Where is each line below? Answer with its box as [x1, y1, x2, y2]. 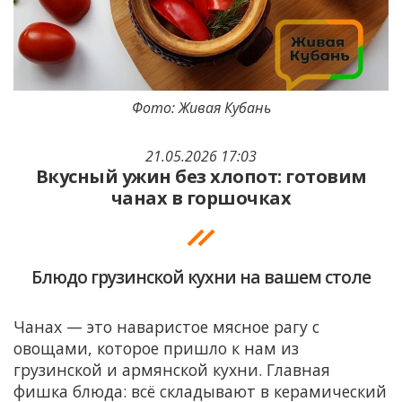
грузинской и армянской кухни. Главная [13, 359, 330, 381]
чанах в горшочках [110, 186, 292, 211]
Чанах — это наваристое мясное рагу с [13, 316, 319, 338]
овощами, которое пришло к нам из [13, 337, 299, 360]
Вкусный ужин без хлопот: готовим [35, 164, 367, 189]
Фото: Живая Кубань [131, 98, 271, 118]
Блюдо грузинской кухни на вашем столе [31, 265, 371, 290]
